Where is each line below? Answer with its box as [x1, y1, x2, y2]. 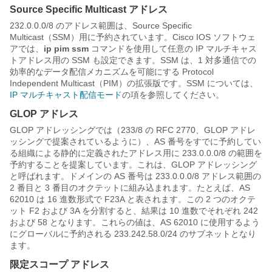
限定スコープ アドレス [10, 259, 109, 270]
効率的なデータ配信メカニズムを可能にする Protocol [10, 66, 214, 76]
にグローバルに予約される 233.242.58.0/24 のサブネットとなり [10, 228, 256, 239]
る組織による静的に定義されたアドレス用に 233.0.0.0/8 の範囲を [10, 148, 262, 158]
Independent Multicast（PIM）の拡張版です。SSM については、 [10, 78, 258, 88]
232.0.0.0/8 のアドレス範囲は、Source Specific [10, 20, 192, 30]
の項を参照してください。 [122, 89, 224, 100]
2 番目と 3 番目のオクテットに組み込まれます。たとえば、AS [10, 182, 250, 192]
